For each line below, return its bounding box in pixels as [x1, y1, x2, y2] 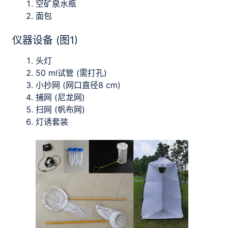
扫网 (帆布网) [36, 104, 85, 115]
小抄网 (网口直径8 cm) [36, 80, 121, 90]
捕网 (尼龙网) [36, 92, 85, 102]
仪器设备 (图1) [12, 34, 78, 46]
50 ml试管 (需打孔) [36, 68, 107, 78]
